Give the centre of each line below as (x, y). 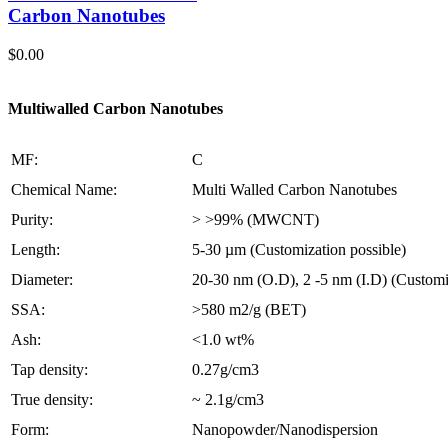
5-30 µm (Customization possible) (299, 249)
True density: (52, 399)
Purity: (32, 219)
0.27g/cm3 (225, 369)
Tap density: (49, 369)
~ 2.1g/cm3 (228, 399)
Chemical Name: (64, 189)
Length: (35, 249)
